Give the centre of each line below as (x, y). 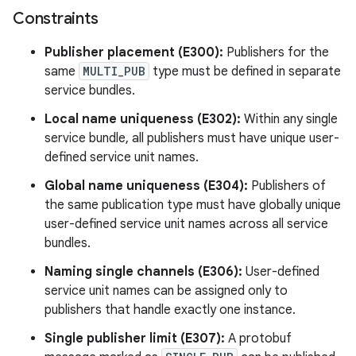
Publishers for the (276, 52)
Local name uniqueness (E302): (143, 119)
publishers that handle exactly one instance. (170, 310)
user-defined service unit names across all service (186, 224)
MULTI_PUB (114, 71)
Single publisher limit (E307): (135, 338)
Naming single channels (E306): (143, 271)
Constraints (56, 18)
